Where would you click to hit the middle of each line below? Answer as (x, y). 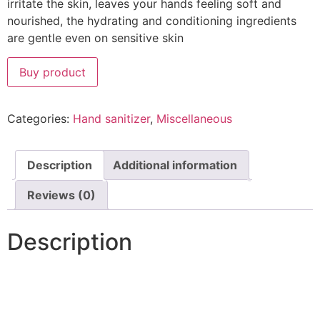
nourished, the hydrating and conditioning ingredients (152, 21)
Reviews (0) (61, 195)
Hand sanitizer (111, 118)
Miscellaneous (194, 118)
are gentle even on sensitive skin (95, 38)
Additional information (175, 165)
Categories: (40, 118)
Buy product (52, 72)
